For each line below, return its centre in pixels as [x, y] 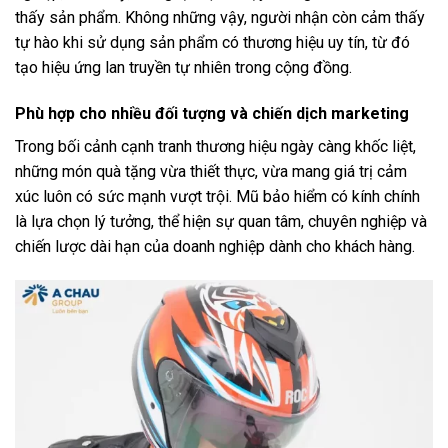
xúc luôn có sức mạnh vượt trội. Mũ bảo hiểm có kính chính [217, 197]
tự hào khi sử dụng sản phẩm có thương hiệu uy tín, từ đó [212, 43]
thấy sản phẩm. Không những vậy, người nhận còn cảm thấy [220, 18]
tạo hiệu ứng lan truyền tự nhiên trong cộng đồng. [183, 68]
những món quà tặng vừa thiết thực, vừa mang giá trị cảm [211, 172]
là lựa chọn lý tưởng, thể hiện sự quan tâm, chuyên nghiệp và [221, 222]
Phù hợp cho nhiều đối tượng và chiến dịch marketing [212, 114]
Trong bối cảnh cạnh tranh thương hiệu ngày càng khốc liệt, [215, 147]
